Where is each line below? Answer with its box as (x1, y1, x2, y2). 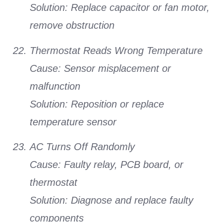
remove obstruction (30, 20, 114, 31)
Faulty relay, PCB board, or (61, 159, 183, 170)
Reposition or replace (68, 98, 164, 110)
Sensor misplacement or (61, 62, 171, 74)
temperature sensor (30, 116, 116, 127)
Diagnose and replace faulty (68, 195, 193, 206)
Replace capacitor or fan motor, (68, 2, 210, 13)
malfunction (30, 80, 80, 92)
